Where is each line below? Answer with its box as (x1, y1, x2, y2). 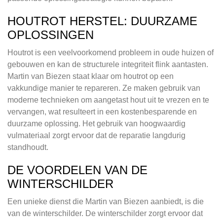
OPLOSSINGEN (7, 28, 94, 42)
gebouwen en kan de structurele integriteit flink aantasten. (7, 60, 208, 69)
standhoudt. (7, 143, 48, 152)
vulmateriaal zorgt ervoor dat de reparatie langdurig (7, 131, 185, 140)
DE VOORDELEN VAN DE (7, 163, 147, 177)
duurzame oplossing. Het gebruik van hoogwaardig (7, 119, 185, 128)
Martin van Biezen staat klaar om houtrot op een (7, 72, 174, 81)
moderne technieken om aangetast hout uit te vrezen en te (7, 96, 209, 105)
